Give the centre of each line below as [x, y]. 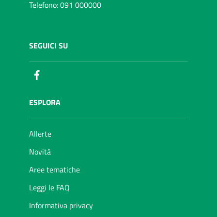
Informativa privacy [61, 206]
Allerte [40, 134]
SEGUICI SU [48, 46]
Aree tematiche [54, 170]
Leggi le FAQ [49, 188]
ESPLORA [45, 102]
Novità [40, 152]
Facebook [57, 75]
